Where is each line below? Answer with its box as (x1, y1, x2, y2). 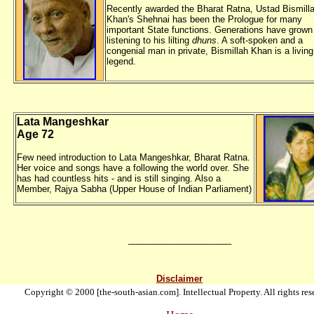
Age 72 (17, 128, 54, 140)
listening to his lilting (107, 35, 192, 46)
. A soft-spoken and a (217, 35, 303, 46)
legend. (107, 56, 136, 67)
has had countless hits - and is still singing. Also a (17, 173, 221, 184)
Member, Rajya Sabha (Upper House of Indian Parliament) (17, 184, 252, 194)
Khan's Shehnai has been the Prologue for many (107, 14, 302, 25)
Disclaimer (156, 273, 203, 284)
